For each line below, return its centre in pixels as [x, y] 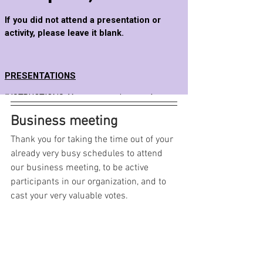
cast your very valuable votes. [69, 196]
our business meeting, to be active [81, 168]
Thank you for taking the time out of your [93, 139]
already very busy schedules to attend [88, 154]
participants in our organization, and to [90, 182]
